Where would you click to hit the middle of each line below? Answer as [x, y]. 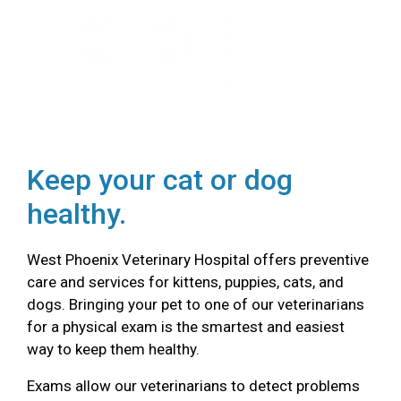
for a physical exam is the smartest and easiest [186, 327]
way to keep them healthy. [113, 349]
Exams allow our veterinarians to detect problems [193, 386]
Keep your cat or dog [160, 180]
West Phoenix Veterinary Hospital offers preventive [198, 260]
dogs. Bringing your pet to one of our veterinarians [196, 304]
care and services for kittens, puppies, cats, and [185, 282]
